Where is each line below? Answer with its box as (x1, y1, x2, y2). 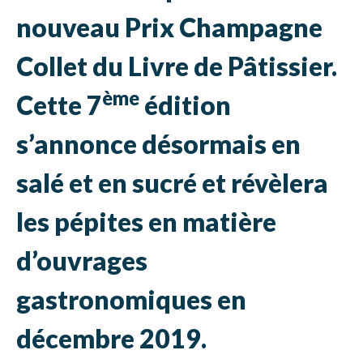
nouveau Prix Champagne (16, 11, 322, 43)
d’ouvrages (16, 244, 147, 276)
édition (139, 88, 231, 121)
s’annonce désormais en (16, 127, 301, 160)
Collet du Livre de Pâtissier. (16, 49, 337, 82)
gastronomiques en (16, 283, 246, 315)
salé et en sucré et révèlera (16, 166, 328, 199)
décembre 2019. (16, 322, 207, 354)
